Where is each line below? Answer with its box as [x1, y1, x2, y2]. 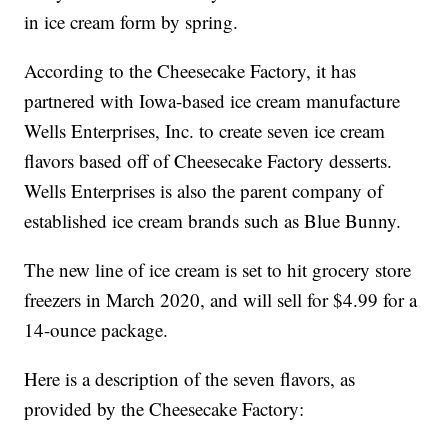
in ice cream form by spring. [24, 9, 239, 35]
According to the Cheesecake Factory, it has [24, 58, 357, 84]
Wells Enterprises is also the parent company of [24, 178, 384, 204]
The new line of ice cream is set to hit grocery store [24, 257, 412, 283]
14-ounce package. [24, 317, 169, 343]
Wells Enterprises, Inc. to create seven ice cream [24, 118, 386, 144]
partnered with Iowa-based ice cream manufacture [24, 88, 401, 114]
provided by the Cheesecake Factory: [24, 396, 305, 422]
